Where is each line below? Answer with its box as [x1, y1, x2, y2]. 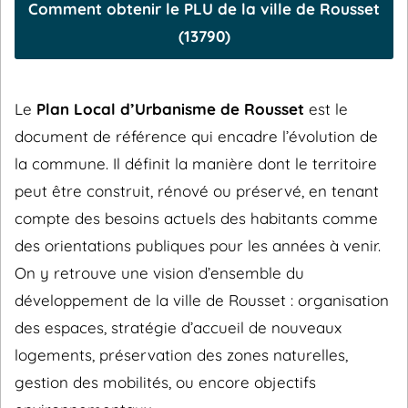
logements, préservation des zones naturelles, [15, 345, 348, 364]
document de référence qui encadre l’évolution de [15, 127, 378, 146]
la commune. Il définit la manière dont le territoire [15, 154, 377, 173]
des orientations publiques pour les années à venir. [15, 236, 381, 255]
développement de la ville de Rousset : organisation [15, 291, 389, 310]
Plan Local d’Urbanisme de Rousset [36, 99, 304, 118]
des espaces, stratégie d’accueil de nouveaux [15, 318, 342, 337]
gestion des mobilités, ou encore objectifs [15, 372, 316, 392]
